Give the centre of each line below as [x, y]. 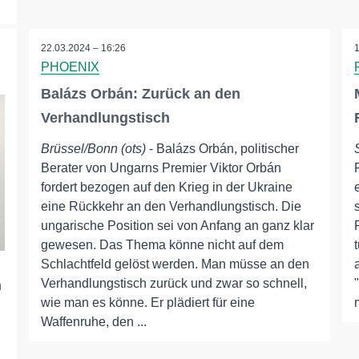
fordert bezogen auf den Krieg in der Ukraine [166, 188]
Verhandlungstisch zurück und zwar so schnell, [173, 284]
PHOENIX [70, 67]
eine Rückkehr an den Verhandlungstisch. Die [171, 207]
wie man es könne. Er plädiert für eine [147, 303]
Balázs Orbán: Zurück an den [140, 94]
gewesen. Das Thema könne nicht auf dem [162, 245]
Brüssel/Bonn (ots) [93, 149]
